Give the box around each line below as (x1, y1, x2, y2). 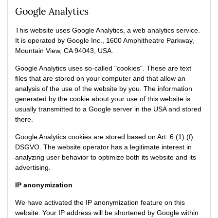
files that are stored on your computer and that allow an (15, 74, 185, 82)
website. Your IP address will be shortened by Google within (15, 209, 199, 217)
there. (15, 115, 33, 123)
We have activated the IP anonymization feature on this (15, 199, 185, 206)
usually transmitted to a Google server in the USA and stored (15, 105, 201, 113)
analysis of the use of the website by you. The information (15, 85, 192, 92)
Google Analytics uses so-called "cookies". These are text (15, 64, 191, 72)
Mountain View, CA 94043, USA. (15, 47, 113, 54)
